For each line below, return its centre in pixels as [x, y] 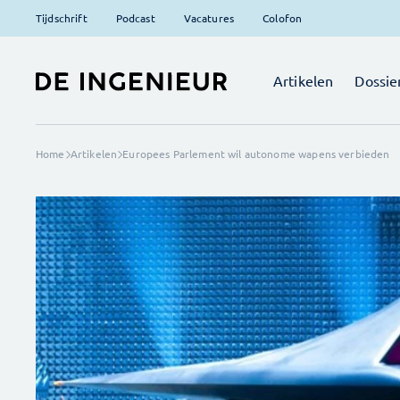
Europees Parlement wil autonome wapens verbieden [256, 154]
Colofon [283, 18]
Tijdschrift [62, 18]
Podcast [135, 18]
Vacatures [209, 18]
